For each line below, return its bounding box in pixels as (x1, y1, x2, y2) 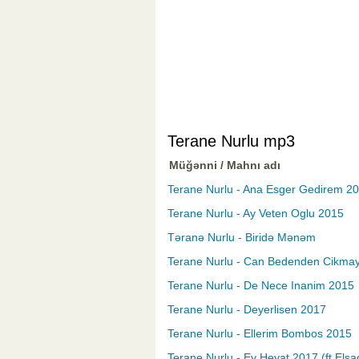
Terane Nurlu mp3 (167, 132, 295, 151)
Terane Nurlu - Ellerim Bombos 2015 (167, 327, 352, 341)
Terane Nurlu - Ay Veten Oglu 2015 (167, 207, 344, 220)
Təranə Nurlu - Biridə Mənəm (167, 231, 316, 244)
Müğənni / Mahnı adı (169, 159, 280, 172)
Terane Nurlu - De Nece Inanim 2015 (167, 279, 354, 292)
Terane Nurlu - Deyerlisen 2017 (167, 303, 326, 317)
